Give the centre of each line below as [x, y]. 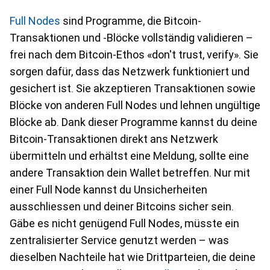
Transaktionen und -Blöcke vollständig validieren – [131, 38]
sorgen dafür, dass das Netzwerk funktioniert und [130, 71]
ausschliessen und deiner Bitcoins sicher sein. [122, 206]
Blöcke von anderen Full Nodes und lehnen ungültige [135, 105]
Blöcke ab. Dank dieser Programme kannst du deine [133, 122]
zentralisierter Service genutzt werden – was [119, 240]
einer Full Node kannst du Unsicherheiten [108, 190]
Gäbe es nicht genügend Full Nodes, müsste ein [124, 223]
